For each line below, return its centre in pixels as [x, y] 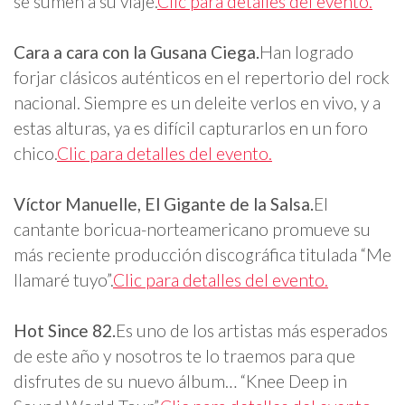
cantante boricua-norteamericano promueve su [192, 230]
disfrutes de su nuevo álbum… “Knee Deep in [180, 381]
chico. [35, 154]
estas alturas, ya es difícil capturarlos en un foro [191, 128]
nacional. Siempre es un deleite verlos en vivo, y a [197, 103]
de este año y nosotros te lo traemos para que [184, 356]
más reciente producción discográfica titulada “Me [202, 255]
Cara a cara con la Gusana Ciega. [137, 52]
